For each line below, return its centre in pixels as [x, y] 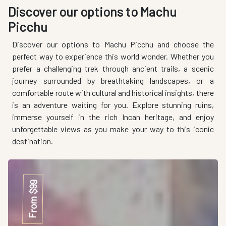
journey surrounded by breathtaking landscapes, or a [113, 80]
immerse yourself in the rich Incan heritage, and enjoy [113, 117]
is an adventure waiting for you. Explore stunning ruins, [113, 104]
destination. [33, 141]
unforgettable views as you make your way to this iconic [113, 129]
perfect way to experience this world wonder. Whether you [113, 56]
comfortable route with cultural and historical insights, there [113, 92]
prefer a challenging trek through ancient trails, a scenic [113, 68]
